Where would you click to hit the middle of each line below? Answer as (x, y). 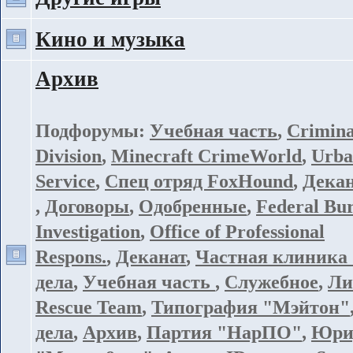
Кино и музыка (110, 39)
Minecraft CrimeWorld (206, 156)
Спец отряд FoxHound (199, 181)
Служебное (271, 282)
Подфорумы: (93, 130)
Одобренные (193, 206)
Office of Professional (237, 231)
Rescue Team (89, 307)
